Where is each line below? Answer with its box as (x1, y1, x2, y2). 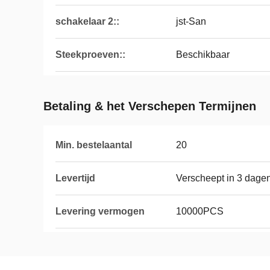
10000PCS (176, 206, 224, 216)
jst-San (176, 16, 206, 27)
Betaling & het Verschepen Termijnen (43, 99, 256, 113)
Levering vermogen (55, 206, 145, 216)
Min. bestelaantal (55, 140, 132, 150)
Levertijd (55, 173, 95, 183)
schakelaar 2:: (55, 16, 119, 27)
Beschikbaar (176, 49, 230, 60)
